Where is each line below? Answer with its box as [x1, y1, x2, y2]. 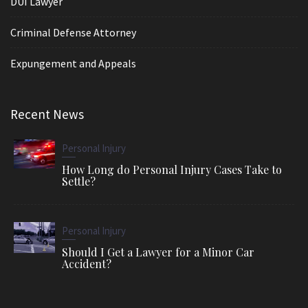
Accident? [62, 256, 111, 272]
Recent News [10, 106, 84, 123]
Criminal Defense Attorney [10, 25, 136, 40]
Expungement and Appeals [10, 56, 136, 71]
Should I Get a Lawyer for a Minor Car [62, 245, 254, 260]
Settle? [62, 174, 96, 189]
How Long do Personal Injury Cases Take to [62, 162, 282, 177]
